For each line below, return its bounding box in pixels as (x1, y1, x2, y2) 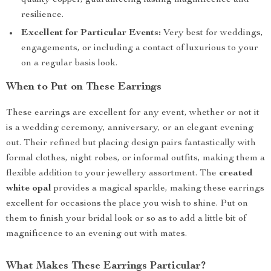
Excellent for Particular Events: (21, 28, 161, 38)
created (219, 169, 253, 178)
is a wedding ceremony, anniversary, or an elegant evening (6, 123, 253, 133)
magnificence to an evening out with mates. (6, 229, 187, 239)
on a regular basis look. (21, 59, 117, 68)
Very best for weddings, (161, 28, 263, 38)
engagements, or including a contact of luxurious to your (21, 44, 258, 53)
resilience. (21, 10, 64, 20)
